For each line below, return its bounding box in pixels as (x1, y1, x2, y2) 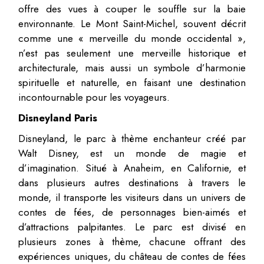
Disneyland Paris (18, 110, 98, 125)
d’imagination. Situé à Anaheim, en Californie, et (18, 160, 246, 175)
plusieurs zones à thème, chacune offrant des (18, 234, 246, 249)
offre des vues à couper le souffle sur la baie (18, 1, 246, 16)
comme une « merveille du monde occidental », (18, 31, 246, 45)
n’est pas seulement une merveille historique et (18, 45, 246, 60)
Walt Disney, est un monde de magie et (18, 146, 246, 160)
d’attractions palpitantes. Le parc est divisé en (18, 219, 246, 234)
